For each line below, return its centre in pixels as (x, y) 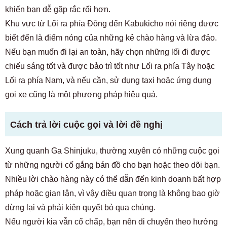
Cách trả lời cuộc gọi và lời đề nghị (86, 124)
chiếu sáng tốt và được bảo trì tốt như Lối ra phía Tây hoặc (110, 66)
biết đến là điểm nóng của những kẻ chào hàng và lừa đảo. (111, 37)
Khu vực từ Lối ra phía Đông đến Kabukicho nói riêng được (112, 23)
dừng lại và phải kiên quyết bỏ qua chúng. (80, 207)
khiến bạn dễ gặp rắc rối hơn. (58, 9)
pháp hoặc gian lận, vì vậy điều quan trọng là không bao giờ (112, 193)
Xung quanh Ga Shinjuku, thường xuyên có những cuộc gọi (112, 150)
